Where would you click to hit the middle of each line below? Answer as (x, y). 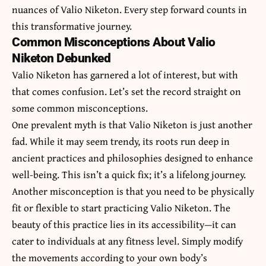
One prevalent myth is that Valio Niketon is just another (132, 124)
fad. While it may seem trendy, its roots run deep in (121, 141)
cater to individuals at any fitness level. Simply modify (127, 240)
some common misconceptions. (80, 107)
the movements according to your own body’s (110, 257)
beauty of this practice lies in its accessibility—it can (124, 224)
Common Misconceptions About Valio (114, 42)
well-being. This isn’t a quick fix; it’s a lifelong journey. (129, 174)
